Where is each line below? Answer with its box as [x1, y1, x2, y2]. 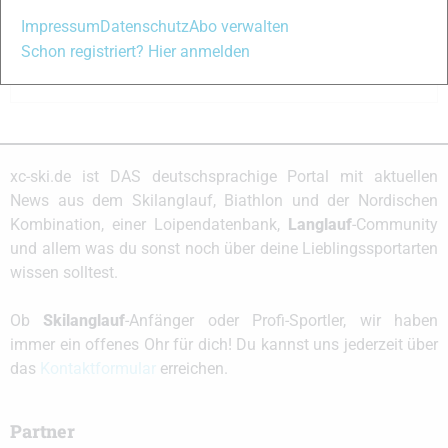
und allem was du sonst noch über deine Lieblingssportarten [10, 239, 438, 259]
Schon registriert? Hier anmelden [21, 41, 250, 61]
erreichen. [156, 359, 228, 379]
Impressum [21, 16, 100, 36]
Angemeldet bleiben [38, 15, 159, 31]
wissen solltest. [10, 263, 118, 283]
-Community [352, 215, 438, 235]
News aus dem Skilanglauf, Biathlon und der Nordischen [10, 191, 438, 211]
